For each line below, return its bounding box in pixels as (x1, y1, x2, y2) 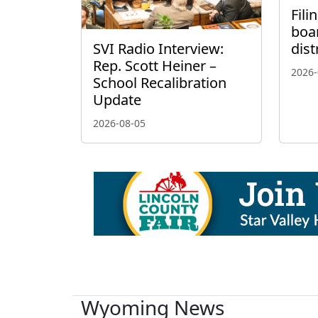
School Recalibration (93, 73, 226, 93)
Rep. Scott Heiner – (93, 56, 216, 76)
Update (93, 90, 141, 110)
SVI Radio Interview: (93, 39, 224, 59)
